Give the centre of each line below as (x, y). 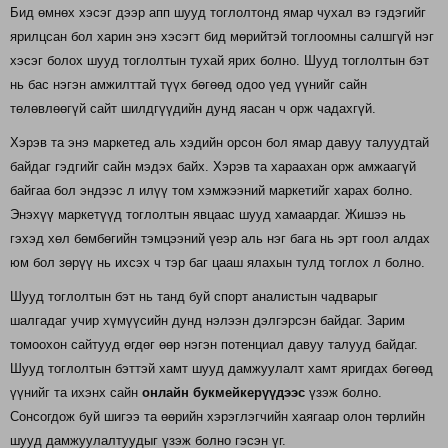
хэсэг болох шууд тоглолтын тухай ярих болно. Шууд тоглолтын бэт (219, 61)
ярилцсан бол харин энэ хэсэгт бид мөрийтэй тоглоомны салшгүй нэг (222, 37)
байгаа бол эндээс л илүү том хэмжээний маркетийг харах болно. (211, 191)
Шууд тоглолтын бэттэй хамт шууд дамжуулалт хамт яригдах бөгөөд (221, 369)
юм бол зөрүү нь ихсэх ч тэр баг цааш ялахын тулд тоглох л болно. (217, 263)
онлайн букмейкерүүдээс (223, 393)
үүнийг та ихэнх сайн (76, 393)
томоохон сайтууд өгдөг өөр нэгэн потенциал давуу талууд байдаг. (214, 345)
